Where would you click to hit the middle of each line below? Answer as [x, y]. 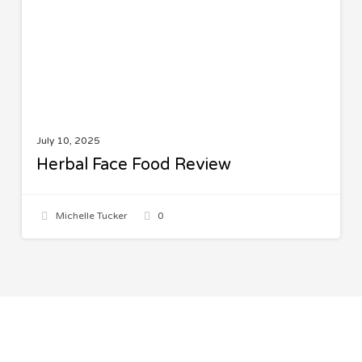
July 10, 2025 [68, 140]
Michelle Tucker [90, 216]
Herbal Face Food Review [133, 164]
